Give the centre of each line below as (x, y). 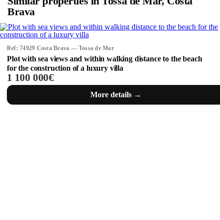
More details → (116, 95)
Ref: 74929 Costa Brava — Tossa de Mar (60, 48)
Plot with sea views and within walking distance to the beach (105, 59)
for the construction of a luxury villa (65, 68)
